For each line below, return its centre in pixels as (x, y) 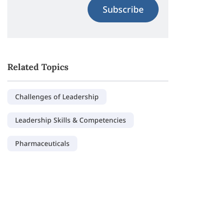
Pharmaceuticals (43, 143)
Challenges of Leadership (57, 97)
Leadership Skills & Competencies (71, 120)
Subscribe (123, 9)
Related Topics (38, 67)
